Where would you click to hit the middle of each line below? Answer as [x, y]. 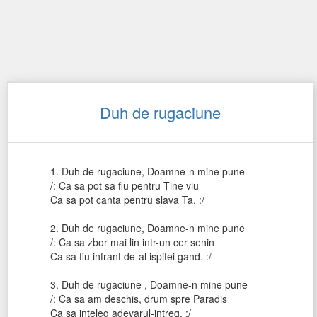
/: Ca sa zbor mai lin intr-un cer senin [132, 242]
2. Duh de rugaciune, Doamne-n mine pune [148, 228]
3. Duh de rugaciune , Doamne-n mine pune [149, 284]
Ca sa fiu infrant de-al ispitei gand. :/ [131, 256]
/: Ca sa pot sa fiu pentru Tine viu [125, 185]
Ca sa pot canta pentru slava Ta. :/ [127, 200]
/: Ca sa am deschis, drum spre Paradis [139, 299]
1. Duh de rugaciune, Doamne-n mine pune [148, 171]
